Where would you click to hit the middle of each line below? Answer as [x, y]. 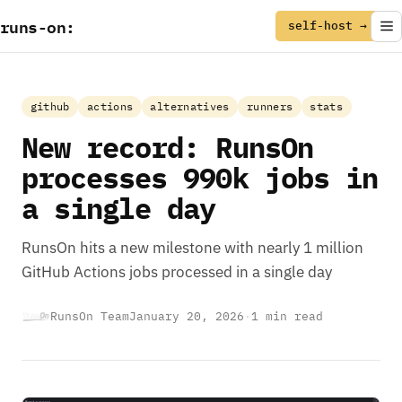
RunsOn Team [90, 317]
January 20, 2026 [187, 317]
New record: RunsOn [167, 148]
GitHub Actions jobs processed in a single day [177, 271]
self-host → [328, 26]
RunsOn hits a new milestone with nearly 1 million [192, 247]
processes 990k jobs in [200, 178]
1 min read [287, 317]
